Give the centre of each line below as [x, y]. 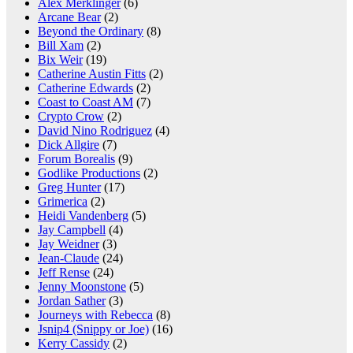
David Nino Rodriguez [95, 131]
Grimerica [63, 202]
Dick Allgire [69, 145]
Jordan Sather [72, 301]
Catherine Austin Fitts [92, 74]
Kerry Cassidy [74, 344]
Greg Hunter [69, 188]
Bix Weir [60, 60]
